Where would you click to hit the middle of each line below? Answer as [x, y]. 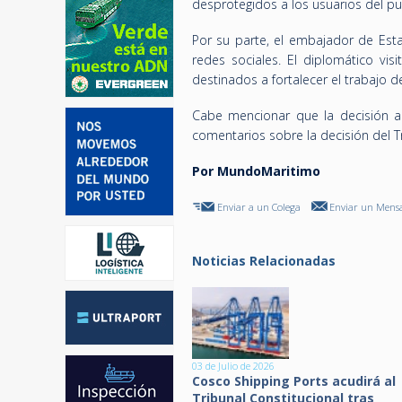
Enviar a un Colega [259, 207]
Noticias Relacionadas [264, 261]
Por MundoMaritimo [256, 171]
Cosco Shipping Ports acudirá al [294, 381]
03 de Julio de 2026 [233, 366]
